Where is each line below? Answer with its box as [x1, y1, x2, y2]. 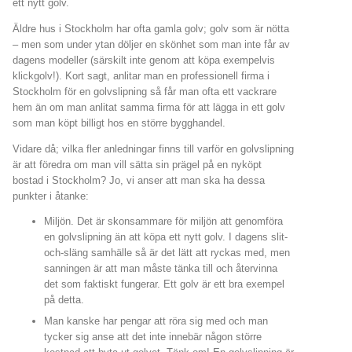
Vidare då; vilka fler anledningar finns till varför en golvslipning [13, 142, 294, 155]
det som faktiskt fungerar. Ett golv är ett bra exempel [44, 278, 284, 291]
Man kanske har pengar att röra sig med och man [44, 315, 268, 328]
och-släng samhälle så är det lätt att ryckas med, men [44, 247, 290, 259]
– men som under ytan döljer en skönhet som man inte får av [13, 38, 290, 50]
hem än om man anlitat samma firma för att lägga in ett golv [13, 101, 285, 113]
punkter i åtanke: [13, 189, 89, 202]
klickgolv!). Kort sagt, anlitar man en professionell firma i [13, 69, 269, 82]
